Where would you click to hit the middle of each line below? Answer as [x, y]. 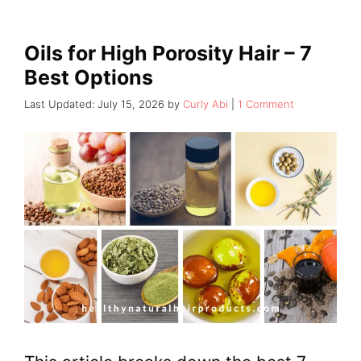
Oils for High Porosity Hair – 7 [168, 54]
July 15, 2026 [131, 104]
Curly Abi [205, 104]
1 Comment [266, 104]
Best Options [89, 78]
